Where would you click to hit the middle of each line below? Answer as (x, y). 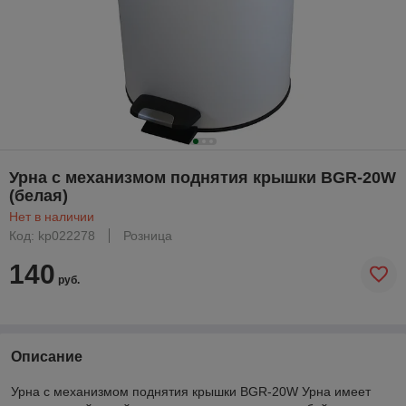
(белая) (39, 195)
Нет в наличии (52, 216)
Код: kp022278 (52, 235)
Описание (47, 356)
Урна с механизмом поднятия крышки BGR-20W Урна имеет (191, 391)
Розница (148, 235)
